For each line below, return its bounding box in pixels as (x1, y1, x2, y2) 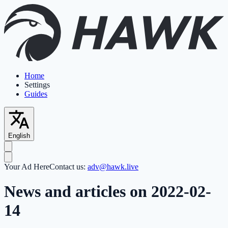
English (8, 131, 30, 139)
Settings (24, 80, 50, 89)
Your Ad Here (4, 162, 49, 171)
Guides (24, 89, 47, 98)
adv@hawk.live (88, 162, 138, 171)
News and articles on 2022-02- (4, 182, 211, 201)
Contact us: (49, 162, 88, 171)
